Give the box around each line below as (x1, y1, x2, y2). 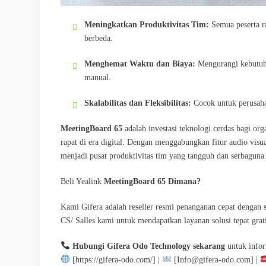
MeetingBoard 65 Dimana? (104, 176, 201, 186)
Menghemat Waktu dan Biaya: (84, 59, 195, 68)
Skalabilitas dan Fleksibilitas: (84, 98, 191, 107)
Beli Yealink (61, 176, 104, 186)
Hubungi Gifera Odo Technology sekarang (72, 241, 225, 251)
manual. (84, 72, 111, 82)
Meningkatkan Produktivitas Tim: (84, 20, 209, 29)
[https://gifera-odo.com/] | (69, 255, 162, 264)
